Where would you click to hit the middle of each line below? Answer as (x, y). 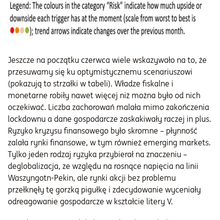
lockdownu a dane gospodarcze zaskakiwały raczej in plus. (110, 119)
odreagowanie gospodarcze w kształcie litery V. (90, 202)
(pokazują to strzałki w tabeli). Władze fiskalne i (91, 84)
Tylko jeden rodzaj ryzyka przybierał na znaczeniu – (97, 154)
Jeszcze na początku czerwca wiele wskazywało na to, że (107, 60)
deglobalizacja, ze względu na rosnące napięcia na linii (103, 166)
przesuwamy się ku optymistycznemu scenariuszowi (100, 72)
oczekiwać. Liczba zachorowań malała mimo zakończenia (109, 107)
